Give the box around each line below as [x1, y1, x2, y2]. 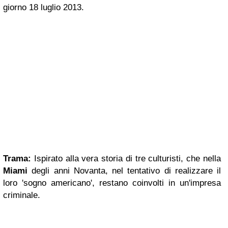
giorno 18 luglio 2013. [3, 3, 84, 12]
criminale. [3, 190, 40, 200]
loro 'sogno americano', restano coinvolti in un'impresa [3, 178, 221, 188]
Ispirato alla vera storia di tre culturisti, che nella [31, 154, 221, 163]
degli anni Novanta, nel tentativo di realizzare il [27, 166, 221, 176]
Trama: [3, 154, 31, 163]
